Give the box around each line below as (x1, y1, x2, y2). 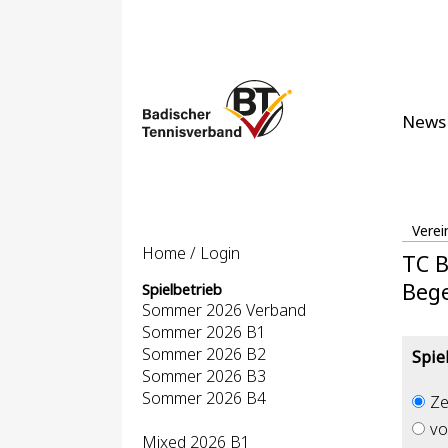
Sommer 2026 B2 (142, 343, 266, 365)
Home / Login (142, 242, 240, 264)
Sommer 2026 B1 (142, 321, 266, 343)
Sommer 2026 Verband (142, 299, 306, 321)
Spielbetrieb (142, 280, 222, 299)
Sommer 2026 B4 (142, 387, 266, 409)
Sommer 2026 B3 (142, 365, 266, 387)
